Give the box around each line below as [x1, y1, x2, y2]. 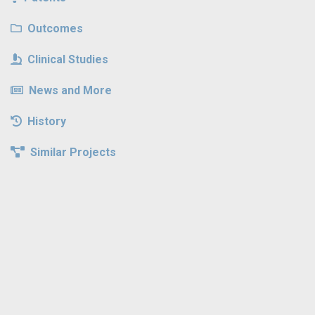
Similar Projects [30, 145, 116, 159]
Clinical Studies [27, 52, 108, 66]
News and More [29, 83, 112, 97]
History [27, 114, 66, 128]
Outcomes [27, 21, 83, 35]
